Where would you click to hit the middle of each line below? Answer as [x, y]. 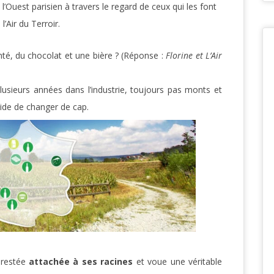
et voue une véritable [178, 262]
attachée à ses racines [81, 262]
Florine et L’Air [194, 55]
